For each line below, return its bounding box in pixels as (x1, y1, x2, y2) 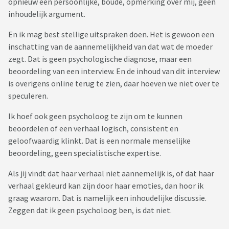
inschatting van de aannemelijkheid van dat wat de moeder (8, 41, 213, 52)
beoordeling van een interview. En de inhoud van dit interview (8, 66, 220, 77)
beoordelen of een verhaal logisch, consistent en (8, 123, 178, 134)
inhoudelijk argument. (8, 9, 87, 19)
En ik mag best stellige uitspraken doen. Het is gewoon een (8, 29, 214, 40)
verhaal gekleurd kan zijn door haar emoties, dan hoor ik (8, 180, 203, 191)
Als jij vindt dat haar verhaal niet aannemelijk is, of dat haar (8, 168, 214, 179)
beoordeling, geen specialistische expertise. (8, 148, 161, 158)
